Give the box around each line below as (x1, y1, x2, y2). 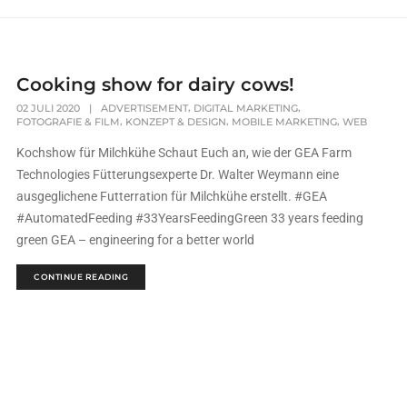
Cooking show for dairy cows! (16, 73, 295, 95)
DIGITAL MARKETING (194, 101, 299, 114)
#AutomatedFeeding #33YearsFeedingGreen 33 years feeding (16, 211, 364, 225)
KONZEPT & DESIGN (125, 115, 227, 128)
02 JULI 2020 (16, 101, 81, 114)
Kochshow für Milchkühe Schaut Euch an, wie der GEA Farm (16, 145, 352, 160)
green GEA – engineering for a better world (16, 233, 255, 247)
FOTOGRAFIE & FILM (16, 115, 121, 128)
